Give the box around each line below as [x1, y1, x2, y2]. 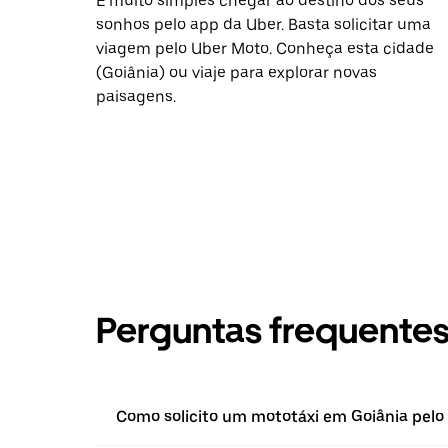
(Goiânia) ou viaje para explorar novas [96, 62, 377, 82]
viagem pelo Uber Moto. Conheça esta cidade [96, 38, 434, 58]
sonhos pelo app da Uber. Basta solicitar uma [96, 14, 431, 34]
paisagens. [96, 86, 176, 106]
